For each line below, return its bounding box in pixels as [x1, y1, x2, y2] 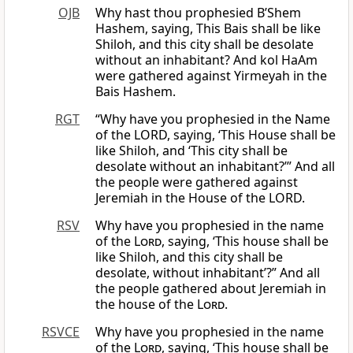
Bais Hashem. [95, 83, 176, 101]
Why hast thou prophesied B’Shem [95, 4, 301, 22]
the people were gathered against [95, 173, 298, 191]
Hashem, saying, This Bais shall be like [95, 20, 321, 38]
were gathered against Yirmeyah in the [95, 67, 327, 85]
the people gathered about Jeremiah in [95, 280, 326, 298]
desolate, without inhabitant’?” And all [95, 264, 320, 282]
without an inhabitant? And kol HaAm [95, 51, 318, 69]
